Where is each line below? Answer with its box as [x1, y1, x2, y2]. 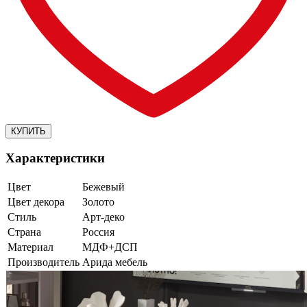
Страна [8, 226, 41, 238]
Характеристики [5, 151, 105, 166]
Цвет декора [8, 196, 64, 208]
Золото [82, 196, 114, 208]
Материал [8, 241, 53, 254]
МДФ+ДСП [82, 241, 138, 254]
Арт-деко [82, 211, 125, 223]
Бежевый [82, 181, 125, 193]
